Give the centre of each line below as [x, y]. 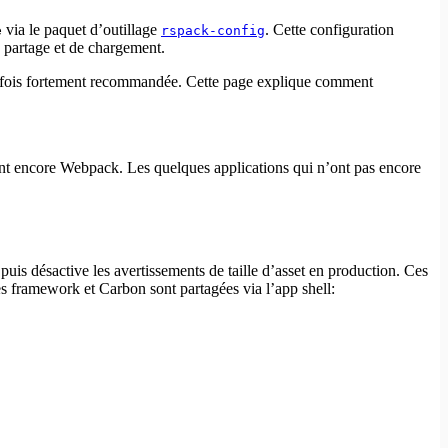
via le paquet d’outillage [81, 30]
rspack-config [213, 31]
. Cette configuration [329, 30]
